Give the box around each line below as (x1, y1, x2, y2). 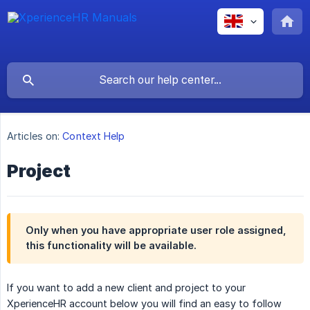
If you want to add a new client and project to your (7, 282, 246, 294)
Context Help (62, 130, 125, 143)
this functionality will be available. (26, 239, 197, 252)
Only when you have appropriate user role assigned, (26, 224, 286, 237)
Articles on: (7, 130, 60, 143)
